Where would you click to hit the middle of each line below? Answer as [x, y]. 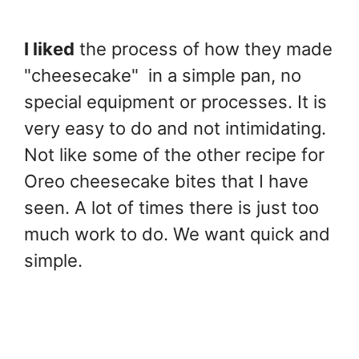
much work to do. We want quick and [177, 234]
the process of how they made [204, 49]
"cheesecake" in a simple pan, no [163, 76]
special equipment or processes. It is [175, 102]
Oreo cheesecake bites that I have [166, 182]
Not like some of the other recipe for [174, 155]
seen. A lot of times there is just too [171, 208]
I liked [49, 49]
